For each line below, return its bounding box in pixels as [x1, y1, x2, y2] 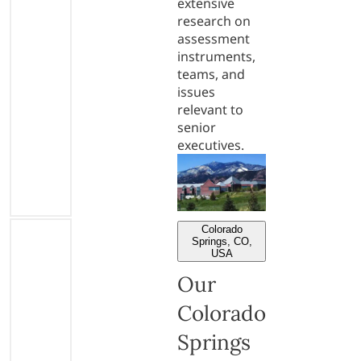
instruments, [177, 47, 255, 65]
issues [177, 82, 215, 101]
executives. [177, 135, 244, 154]
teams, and [177, 64, 245, 83]
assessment [177, 29, 250, 48]
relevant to [177, 100, 243, 118]
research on [177, 11, 251, 30]
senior [177, 118, 216, 136]
